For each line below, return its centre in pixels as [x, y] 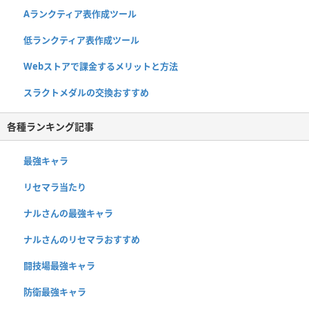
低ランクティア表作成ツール [81, 40]
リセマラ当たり [55, 187]
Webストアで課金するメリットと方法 [101, 66]
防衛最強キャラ [55, 291]
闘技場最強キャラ [59, 265]
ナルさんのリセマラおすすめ [82, 239]
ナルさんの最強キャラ [68, 213]
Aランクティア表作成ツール [80, 13]
